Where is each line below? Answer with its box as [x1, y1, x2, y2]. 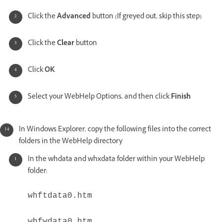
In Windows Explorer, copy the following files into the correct [19, 124, 211, 136]
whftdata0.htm [28, 191, 92, 200]
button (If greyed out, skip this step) [92, 11, 202, 23]
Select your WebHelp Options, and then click [28, 91, 171, 103]
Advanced [57, 11, 92, 23]
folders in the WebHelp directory [19, 136, 122, 148]
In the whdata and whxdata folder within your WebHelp [28, 154, 205, 166]
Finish [171, 91, 191, 103]
